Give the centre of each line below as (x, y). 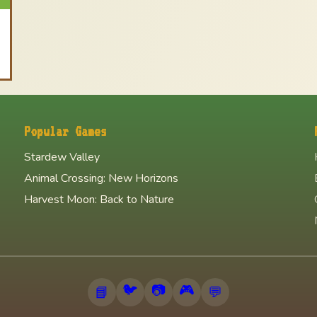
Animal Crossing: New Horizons (101, 178)
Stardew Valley (62, 157)
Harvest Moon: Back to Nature (99, 200)
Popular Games (65, 131)
